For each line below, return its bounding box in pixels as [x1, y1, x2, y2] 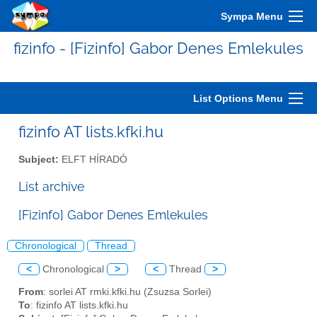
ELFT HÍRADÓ [59, 154, 127, 165]
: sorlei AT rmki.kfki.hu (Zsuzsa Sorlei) [43, 287, 212, 298]
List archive [18, 178, 84, 194]
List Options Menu [193, 93, 283, 104]
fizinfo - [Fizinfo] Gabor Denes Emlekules [13, 39, 304, 57]
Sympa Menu [221, 11, 283, 22]
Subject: [18, 154, 59, 165]
